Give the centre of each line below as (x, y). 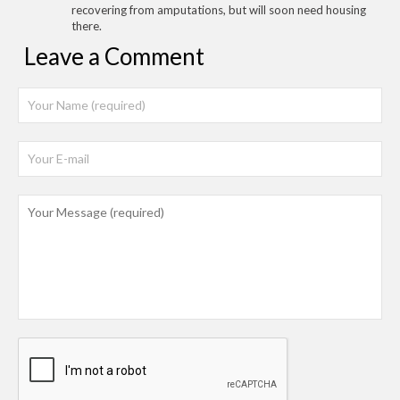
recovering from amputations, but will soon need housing (219, 9)
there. (87, 25)
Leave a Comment (114, 56)
